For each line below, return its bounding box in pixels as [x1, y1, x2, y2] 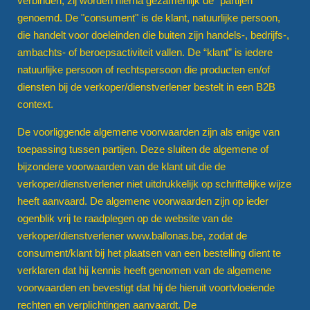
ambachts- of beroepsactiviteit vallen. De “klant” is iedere [17, 46, 273, 58]
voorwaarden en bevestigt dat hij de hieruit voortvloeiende [17, 281, 275, 293]
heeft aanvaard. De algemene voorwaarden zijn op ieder [17, 194, 268, 207]
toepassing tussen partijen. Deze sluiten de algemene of [17, 143, 268, 155]
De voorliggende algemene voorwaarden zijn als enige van [17, 125, 280, 138]
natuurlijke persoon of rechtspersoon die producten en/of [17, 63, 270, 75]
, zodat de [203, 229, 247, 241]
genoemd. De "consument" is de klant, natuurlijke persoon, [17, 11, 280, 24]
